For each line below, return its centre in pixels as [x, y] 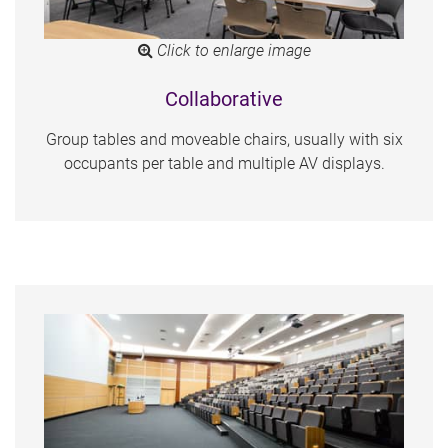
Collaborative [224, 99]
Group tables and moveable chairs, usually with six [224, 140]
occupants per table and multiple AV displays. [224, 164]
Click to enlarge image [231, 51]
